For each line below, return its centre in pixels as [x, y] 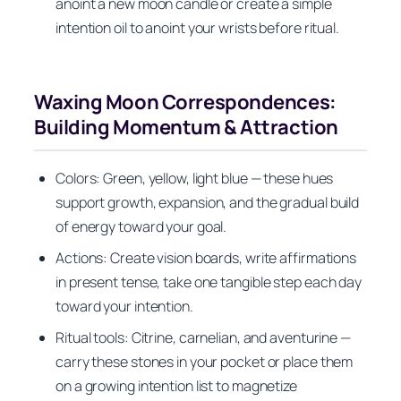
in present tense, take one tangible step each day [209, 282]
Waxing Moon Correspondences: [185, 102]
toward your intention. [124, 307]
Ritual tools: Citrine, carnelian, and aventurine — [203, 338]
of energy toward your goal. [141, 227]
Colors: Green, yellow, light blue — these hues [195, 179]
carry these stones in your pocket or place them [205, 362]
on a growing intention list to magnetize [176, 386]
